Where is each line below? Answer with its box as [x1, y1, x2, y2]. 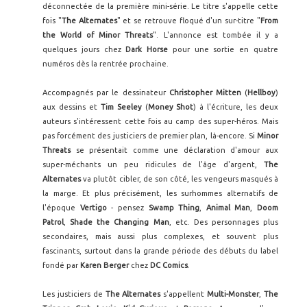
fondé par [42, 261, 80, 270]
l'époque [42, 204, 80, 212]
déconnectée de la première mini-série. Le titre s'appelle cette [42, 2, 278, 11]
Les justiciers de [42, 290, 106, 299]
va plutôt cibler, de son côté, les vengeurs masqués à [81, 175, 278, 184]
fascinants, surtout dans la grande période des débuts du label [42, 247, 278, 256]
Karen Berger [80, 261, 129, 270]
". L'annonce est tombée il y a [153, 31, 279, 40]
